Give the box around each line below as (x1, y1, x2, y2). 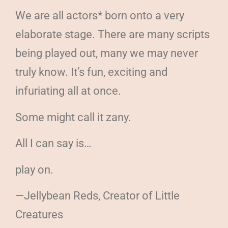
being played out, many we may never (15, 47, 198, 60)
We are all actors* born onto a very (15, 9, 184, 22)
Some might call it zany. (15, 110, 131, 124)
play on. (15, 163, 53, 176)
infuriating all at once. (15, 84, 121, 98)
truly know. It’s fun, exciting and (15, 66, 167, 79)
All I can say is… (15, 137, 92, 150)
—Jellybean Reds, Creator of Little (15, 189, 180, 202)
